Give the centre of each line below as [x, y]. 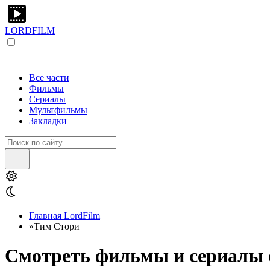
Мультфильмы [58, 110]
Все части [49, 77]
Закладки [48, 121]
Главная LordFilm [64, 215]
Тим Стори [57, 226]
